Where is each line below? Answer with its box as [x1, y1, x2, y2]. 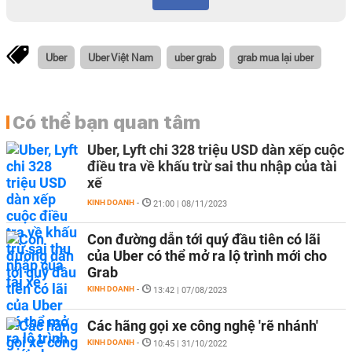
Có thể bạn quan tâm [13, 110, 200, 134]
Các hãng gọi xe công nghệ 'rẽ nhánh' [87, 317, 318, 334]
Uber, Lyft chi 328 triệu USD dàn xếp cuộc [87, 141, 344, 158]
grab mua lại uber [237, 49, 313, 64]
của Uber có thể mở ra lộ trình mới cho [87, 247, 327, 264]
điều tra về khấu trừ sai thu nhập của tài [87, 158, 337, 174]
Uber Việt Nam [88, 49, 153, 64]
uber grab [174, 49, 216, 64]
